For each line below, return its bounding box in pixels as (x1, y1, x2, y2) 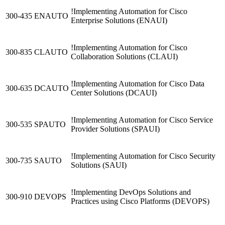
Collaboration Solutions (71, 52, 148, 61)
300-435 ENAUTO (6, 12, 68, 21)
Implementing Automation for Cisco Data (73, 79, 204, 88)
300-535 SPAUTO (6, 120, 66, 129)
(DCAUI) (126, 88, 157, 97)
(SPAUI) (132, 125, 160, 134)
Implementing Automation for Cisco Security (73, 152, 215, 161)
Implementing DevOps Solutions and (73, 188, 191, 197)
